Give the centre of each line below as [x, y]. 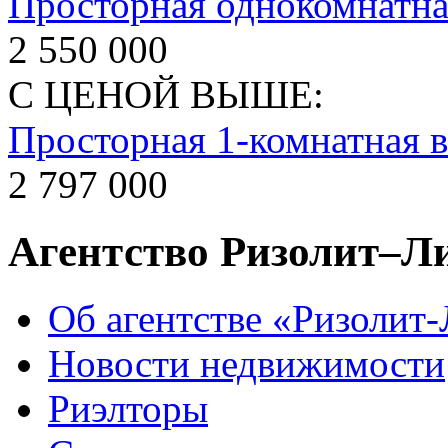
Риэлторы [128, 408]
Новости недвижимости [246, 363]
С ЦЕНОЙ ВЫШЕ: [166, 94]
